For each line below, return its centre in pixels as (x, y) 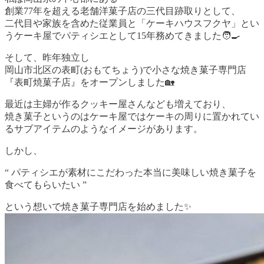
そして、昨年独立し (47, 57)
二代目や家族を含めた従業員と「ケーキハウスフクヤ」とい (132, 23)
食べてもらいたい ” (46, 184)
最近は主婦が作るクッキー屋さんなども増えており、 (118, 104)
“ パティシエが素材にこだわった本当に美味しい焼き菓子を (131, 172)
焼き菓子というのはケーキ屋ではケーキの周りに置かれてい (132, 116)
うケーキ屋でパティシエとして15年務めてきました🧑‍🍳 (123, 35)
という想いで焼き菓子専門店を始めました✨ (98, 206)
